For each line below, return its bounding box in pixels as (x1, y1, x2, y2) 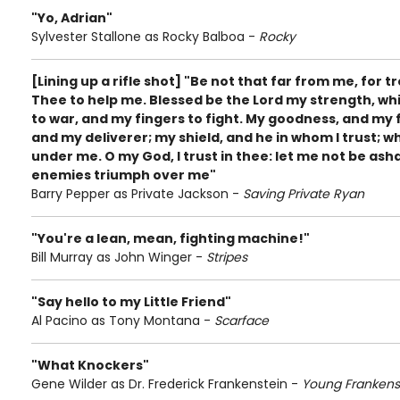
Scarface (214, 312, 269, 329)
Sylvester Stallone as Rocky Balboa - (31, 28, 259, 46)
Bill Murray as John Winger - (31, 248, 206, 266)
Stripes (206, 248, 247, 266)
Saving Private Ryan (243, 185, 364, 203)
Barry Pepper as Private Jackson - (31, 185, 243, 203)
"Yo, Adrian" (31, 9, 112, 27)
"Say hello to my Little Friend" (31, 293, 231, 311)
